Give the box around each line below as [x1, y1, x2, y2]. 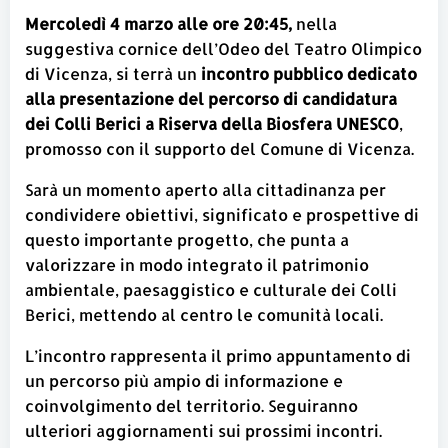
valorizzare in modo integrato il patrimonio [25, 254, 369, 275]
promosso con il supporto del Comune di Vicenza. [25, 138, 414, 159]
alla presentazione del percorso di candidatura [25, 88, 397, 109]
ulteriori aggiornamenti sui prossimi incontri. [25, 420, 382, 441]
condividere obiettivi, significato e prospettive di [25, 204, 419, 225]
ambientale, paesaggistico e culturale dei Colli [25, 279, 397, 300]
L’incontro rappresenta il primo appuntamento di [25, 345, 411, 366]
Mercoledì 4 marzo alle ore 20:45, [25, 13, 292, 34]
